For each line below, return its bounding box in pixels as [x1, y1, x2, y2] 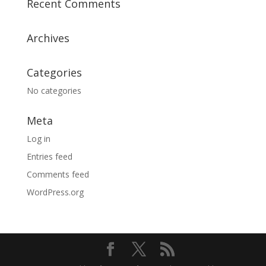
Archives [26, 31, 69, 45]
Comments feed [26, 169, 89, 180]
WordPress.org [26, 186, 84, 198]
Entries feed [26, 151, 72, 162]
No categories [26, 85, 81, 96]
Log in [26, 133, 50, 144]
